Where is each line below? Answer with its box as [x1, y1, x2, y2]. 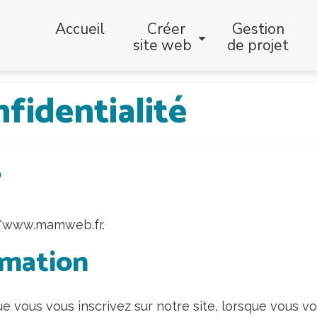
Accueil [55, 19, 105, 39]
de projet [227, 35, 289, 55]
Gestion [231, 19, 284, 39]
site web [133, 35, 192, 55]
